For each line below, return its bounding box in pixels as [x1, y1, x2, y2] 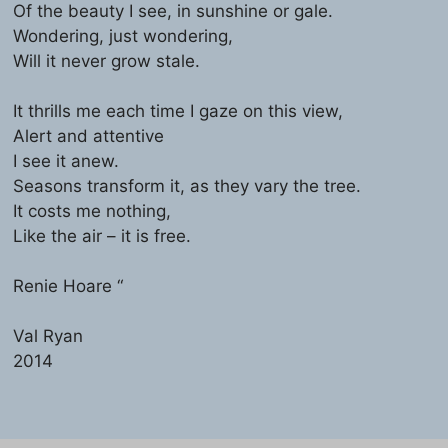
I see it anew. [13, 150, 120, 171]
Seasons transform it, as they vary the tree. [13, 175, 362, 196]
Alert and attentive [13, 125, 165, 146]
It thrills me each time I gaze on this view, [13, 100, 344, 121]
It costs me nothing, [13, 200, 172, 221]
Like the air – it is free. [13, 225, 192, 246]
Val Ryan [13, 325, 84, 346]
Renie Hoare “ [13, 275, 124, 296]
